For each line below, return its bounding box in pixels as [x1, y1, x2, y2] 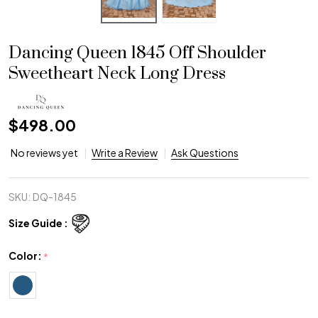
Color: [9, 249, 43, 263]
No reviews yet [11, 146, 79, 160]
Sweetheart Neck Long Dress [9, 63, 226, 85]
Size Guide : [9, 216, 68, 229]
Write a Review [92, 146, 158, 160]
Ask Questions [171, 146, 238, 160]
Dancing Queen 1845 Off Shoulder [9, 43, 266, 65]
